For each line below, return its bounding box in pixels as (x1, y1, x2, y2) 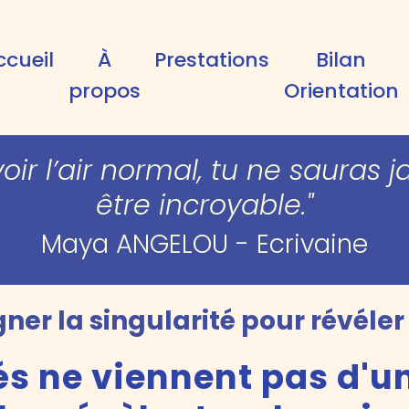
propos (68, 77, 141, 105)
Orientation (283, 77, 399, 105)
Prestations (154, 46, 270, 74)
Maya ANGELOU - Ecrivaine (41, 226, 368, 262)
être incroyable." (96, 186, 313, 225)
